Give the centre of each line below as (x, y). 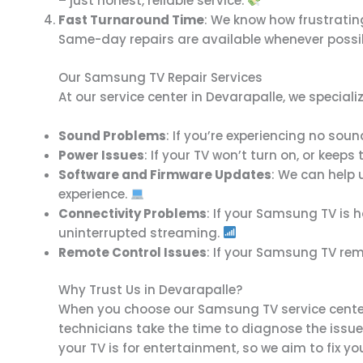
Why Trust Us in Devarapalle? (150, 290)
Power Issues (101, 155)
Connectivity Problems (132, 213)
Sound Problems (112, 135)
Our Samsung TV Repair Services (160, 77)
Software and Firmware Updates (165, 174)
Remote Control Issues (132, 252)
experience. (94, 194)
